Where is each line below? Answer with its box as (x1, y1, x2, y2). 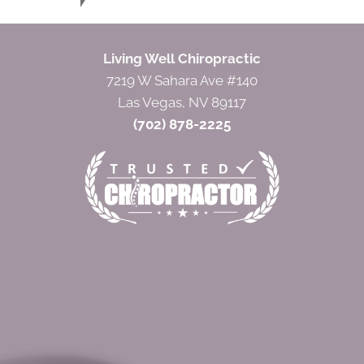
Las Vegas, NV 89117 (118, 93, 246, 110)
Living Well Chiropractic (103, 50, 261, 67)
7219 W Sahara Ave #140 (106, 71, 258, 89)
